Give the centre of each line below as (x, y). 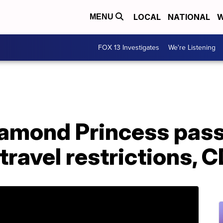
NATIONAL (189, 17)
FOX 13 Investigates (129, 47)
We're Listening (192, 47)
